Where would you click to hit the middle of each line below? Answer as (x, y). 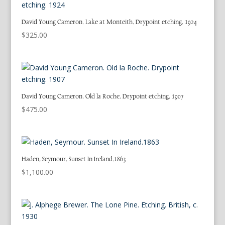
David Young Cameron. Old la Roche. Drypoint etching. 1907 (102, 97)
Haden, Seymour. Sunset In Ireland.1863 (74, 159)
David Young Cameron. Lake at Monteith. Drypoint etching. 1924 (109, 22)
